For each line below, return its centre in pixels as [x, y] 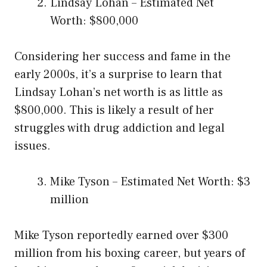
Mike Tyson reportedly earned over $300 [121, 236]
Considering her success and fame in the [122, 57]
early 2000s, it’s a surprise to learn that [118, 75]
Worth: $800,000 [94, 21]
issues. [32, 146]
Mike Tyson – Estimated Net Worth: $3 [150, 182]
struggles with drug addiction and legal [119, 128]
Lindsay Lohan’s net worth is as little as [119, 93]
